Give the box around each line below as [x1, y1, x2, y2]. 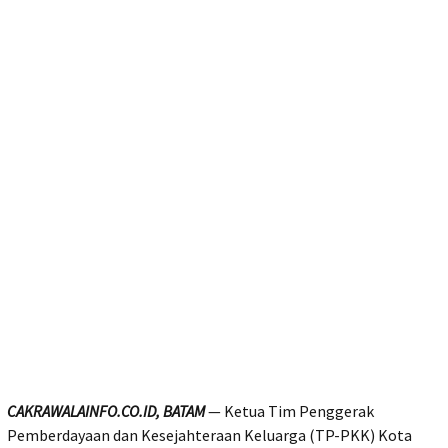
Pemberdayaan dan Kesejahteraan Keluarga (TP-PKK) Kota [7, 425, 412, 446]
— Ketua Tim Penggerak [205, 401, 374, 422]
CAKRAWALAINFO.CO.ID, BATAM [7, 401, 205, 422]
